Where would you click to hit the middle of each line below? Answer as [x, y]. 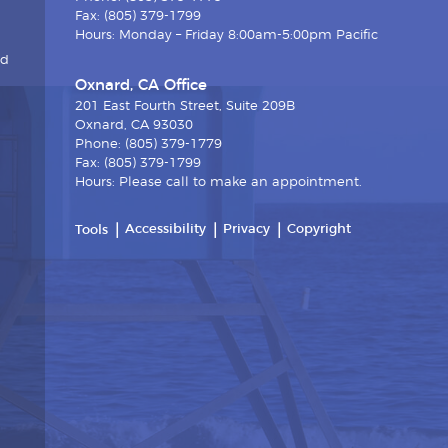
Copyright [318, 229]
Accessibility [165, 229]
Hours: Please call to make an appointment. [218, 183]
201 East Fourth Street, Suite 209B [184, 107]
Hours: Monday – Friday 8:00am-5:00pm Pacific [226, 36]
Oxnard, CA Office [140, 86]
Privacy [246, 229]
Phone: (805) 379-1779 [148, 145]
